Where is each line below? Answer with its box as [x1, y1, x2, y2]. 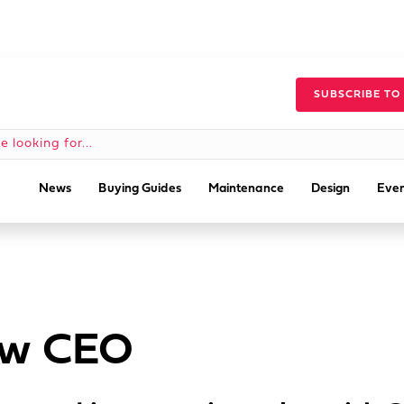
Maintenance [207, 182, 284, 196]
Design [310, 182, 351, 196]
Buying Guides [98, 182, 181, 196]
